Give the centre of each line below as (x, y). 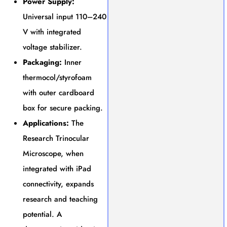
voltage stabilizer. (52, 47)
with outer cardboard (59, 92)
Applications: (46, 123)
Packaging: (42, 62)
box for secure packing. (63, 108)
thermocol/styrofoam (57, 77)
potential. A (42, 214)
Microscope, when (53, 153)
